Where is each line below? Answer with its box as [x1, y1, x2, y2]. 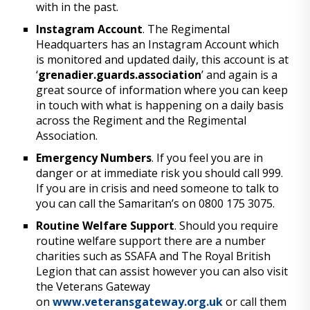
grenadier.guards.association [38, 67, 202, 82]
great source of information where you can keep [36, 82, 289, 98]
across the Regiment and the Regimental [36, 113, 247, 128]
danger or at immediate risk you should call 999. [36, 165, 284, 181]
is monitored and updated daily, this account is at [36, 52, 289, 67]
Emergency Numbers [36, 150, 152, 165]
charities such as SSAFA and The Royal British [36, 248, 271, 264]
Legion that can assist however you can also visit [36, 264, 289, 279]
